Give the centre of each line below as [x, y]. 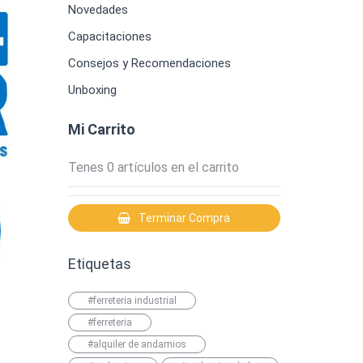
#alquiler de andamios [137, 345]
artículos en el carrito [178, 167]
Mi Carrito [101, 129]
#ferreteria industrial [132, 301]
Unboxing [92, 90]
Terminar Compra [185, 218]
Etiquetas [99, 264]
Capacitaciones [109, 36]
